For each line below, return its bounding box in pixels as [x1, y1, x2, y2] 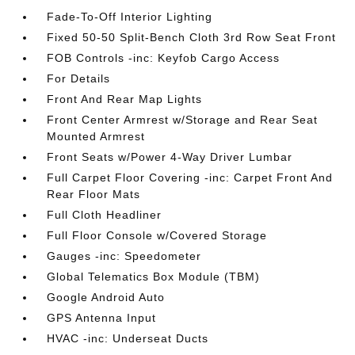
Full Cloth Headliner [47, 208, 162, 221]
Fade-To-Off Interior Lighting [47, 10, 213, 23]
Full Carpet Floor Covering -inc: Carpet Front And [47, 171, 334, 184]
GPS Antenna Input [47, 311, 157, 324]
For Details [47, 72, 111, 85]
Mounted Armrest [47, 130, 146, 143]
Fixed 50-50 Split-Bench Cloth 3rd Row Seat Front [47, 31, 337, 44]
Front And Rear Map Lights [47, 93, 203, 105]
